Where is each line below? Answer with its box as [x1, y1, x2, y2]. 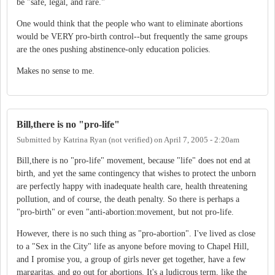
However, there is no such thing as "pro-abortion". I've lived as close [17, 228, 255, 238]
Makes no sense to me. [17, 66, 95, 76]
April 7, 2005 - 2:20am [164, 136, 239, 145]
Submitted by [17, 136, 63, 145]
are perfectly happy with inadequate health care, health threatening [17, 181, 247, 191]
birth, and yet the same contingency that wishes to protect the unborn [17, 168, 256, 178]
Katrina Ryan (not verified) [63, 136, 152, 145]
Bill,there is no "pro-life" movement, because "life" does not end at [17, 155, 250, 165]
